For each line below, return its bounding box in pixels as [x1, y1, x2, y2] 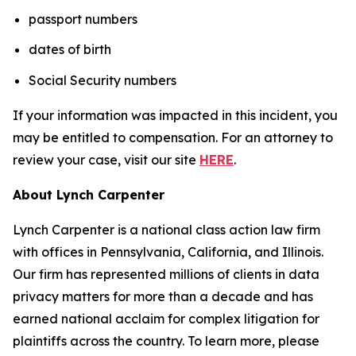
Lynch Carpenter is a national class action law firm [13, 221, 320, 238]
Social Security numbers [29, 72, 202, 88]
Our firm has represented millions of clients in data [13, 265, 319, 282]
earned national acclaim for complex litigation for [13, 310, 319, 327]
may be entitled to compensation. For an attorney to [13, 129, 333, 145]
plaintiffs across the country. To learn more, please [13, 332, 319, 349]
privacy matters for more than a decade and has [13, 288, 313, 304]
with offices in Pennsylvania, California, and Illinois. [13, 243, 323, 260]
